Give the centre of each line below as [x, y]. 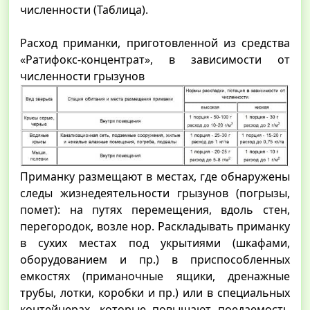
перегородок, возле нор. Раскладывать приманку [155, 226]
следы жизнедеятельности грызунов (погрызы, [155, 193]
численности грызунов [82, 76]
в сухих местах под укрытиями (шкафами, [155, 243]
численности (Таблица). [84, 10]
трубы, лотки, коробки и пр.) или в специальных [155, 292]
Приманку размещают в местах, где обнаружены [155, 176]
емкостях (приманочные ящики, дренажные [155, 276]
